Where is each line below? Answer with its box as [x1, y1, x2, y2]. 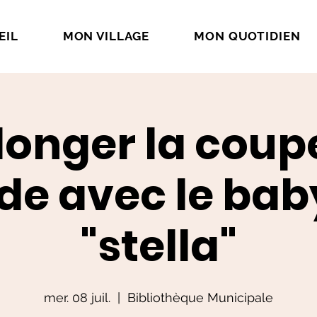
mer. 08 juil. [44, 290, 110, 305]
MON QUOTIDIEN [194, 29, 301, 43]
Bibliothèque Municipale [127, 290, 273, 305]
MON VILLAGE [62, 29, 150, 43]
